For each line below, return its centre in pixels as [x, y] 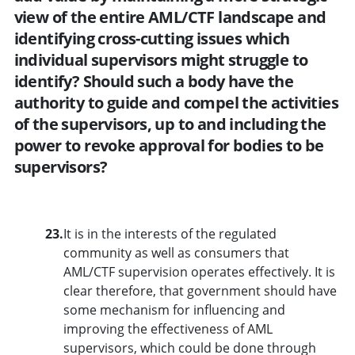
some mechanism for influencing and [174, 309]
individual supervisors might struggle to [161, 59]
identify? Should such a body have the [154, 81]
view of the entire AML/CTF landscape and [170, 17]
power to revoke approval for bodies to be [169, 145]
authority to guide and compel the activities [176, 102]
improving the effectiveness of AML [168, 328]
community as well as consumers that [176, 252]
